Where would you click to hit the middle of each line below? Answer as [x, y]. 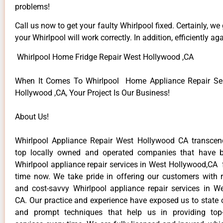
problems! [32, 7]
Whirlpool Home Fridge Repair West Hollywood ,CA [104, 57]
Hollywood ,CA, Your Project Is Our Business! [92, 93]
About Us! [32, 116]
